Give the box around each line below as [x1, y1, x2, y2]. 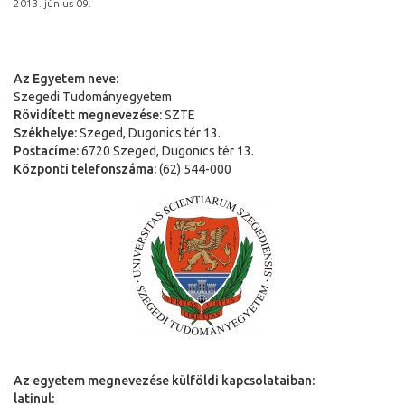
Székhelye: [14, 125, 77, 140]
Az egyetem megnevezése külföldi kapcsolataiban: [14, 372, 315, 388]
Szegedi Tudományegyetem [14, 89, 172, 104]
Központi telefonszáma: [14, 161, 156, 176]
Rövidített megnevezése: [14, 107, 162, 122]
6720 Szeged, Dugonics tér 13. [79, 143, 254, 158]
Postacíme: [14, 143, 79, 158]
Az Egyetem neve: [14, 71, 118, 86]
